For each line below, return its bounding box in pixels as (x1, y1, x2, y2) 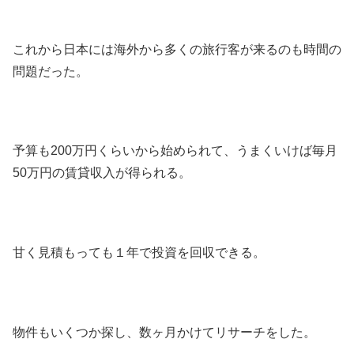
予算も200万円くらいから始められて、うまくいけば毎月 (13, 144, 337, 158)
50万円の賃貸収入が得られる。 (13, 166, 191, 180)
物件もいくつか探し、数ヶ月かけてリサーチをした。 (13, 326, 316, 339)
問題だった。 (13, 64, 88, 78)
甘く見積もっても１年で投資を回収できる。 (13, 246, 265, 260)
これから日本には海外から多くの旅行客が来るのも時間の (13, 42, 341, 56)
